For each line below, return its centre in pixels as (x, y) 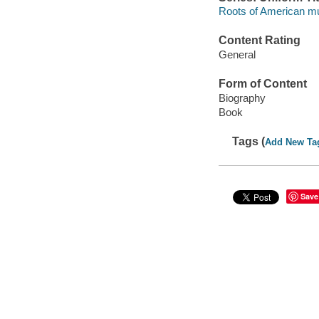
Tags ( (249, 142)
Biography (242, 98)
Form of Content (262, 84)
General (237, 54)
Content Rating (259, 41)
